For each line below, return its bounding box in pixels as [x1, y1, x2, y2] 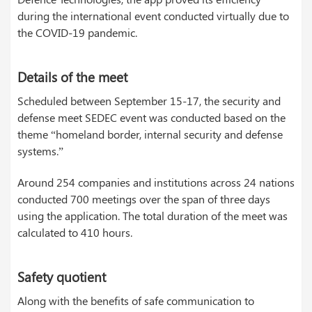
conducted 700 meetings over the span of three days [17, 192, 270, 207]
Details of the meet [17, 68, 127, 86]
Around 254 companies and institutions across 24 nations [17, 175, 295, 190]
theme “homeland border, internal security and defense [17, 127, 283, 142]
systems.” [17, 143, 63, 159]
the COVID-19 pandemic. [17, 25, 137, 40]
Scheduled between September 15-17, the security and [17, 93, 281, 109]
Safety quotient [17, 268, 106, 286]
